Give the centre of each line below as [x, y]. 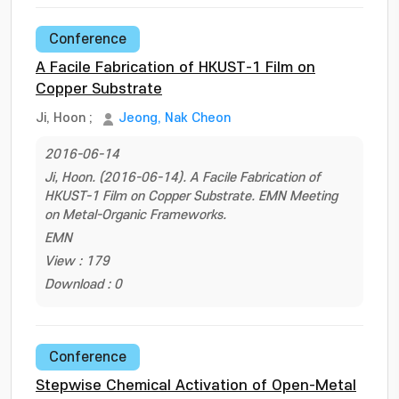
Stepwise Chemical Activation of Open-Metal [196, 386]
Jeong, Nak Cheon [175, 118]
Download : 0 [83, 285]
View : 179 [77, 261]
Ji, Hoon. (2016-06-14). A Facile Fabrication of [182, 178]
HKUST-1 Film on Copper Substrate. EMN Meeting [191, 196]
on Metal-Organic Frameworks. [135, 215]
